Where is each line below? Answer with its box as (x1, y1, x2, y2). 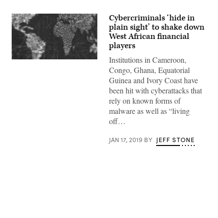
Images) (11, 64, 35, 73)
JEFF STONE (156, 135, 195, 144)
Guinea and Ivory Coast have (109, 75, 198, 85)
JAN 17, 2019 (109, 135, 144, 144)
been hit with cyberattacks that (109, 85, 202, 95)
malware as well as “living (109, 106, 190, 116)
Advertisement (108, 199, 153, 209)
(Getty (11, 57, 29, 67)
